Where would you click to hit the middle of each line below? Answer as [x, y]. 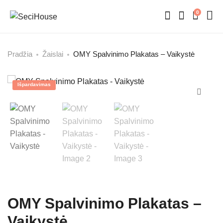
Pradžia [20, 54]
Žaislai [53, 54]
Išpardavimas [34, 85]
